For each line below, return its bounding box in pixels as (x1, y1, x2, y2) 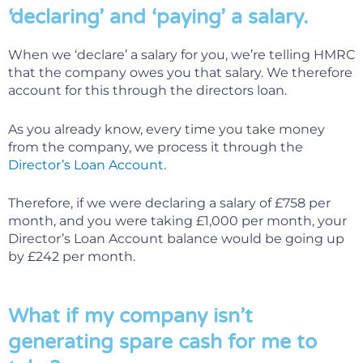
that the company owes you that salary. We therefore (8, 65, 352, 81)
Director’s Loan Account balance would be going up (8, 231, 344, 247)
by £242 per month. (8, 249, 135, 265)
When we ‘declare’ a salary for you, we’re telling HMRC (8, 47, 355, 63)
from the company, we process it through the (8, 139, 303, 155)
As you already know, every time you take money (8, 121, 325, 137)
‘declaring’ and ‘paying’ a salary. (8, 5, 309, 30)
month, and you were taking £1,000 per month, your (8, 213, 347, 229)
